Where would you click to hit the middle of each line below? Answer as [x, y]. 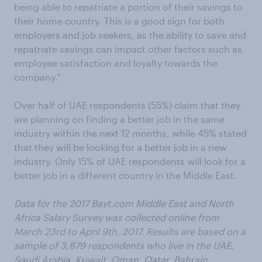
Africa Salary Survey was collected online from [117, 217]
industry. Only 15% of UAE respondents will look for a [130, 161]
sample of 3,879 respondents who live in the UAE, [124, 245]
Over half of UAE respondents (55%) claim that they [127, 105]
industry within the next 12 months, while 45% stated [130, 133]
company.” [37, 77]
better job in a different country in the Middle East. [125, 175]
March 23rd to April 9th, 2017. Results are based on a [130, 231]
